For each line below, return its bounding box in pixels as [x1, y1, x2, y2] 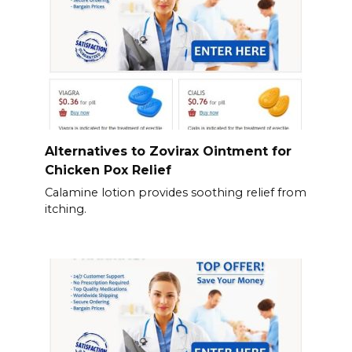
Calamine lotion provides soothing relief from [44, 185, 306, 200]
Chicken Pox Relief [44, 162, 171, 178]
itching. [44, 202, 86, 217]
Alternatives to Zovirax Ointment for [44, 143, 291, 159]
